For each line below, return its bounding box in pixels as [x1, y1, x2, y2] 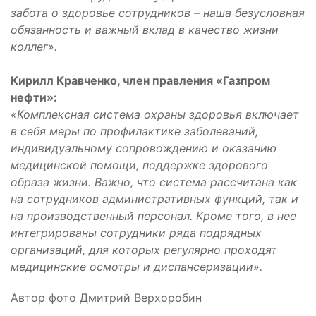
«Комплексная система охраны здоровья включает [11, 107, 299, 121]
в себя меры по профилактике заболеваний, [11, 124, 258, 138]
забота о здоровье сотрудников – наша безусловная [11, 6, 305, 20]
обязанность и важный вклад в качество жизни [11, 23, 279, 37]
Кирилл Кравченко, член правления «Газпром [11, 73, 270, 87]
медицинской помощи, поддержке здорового [11, 158, 268, 172]
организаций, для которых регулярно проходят [11, 243, 277, 257]
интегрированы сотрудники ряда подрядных [11, 226, 262, 240]
